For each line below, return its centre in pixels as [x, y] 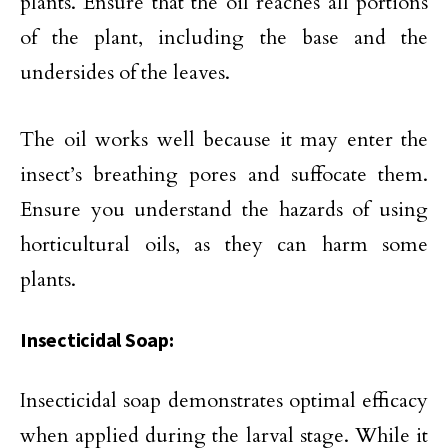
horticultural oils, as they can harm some [224, 245]
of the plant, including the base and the [224, 38]
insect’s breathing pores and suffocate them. [224, 175]
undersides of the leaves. [125, 73]
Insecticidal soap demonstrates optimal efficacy [224, 401]
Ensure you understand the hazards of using [224, 210]
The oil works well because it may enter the [224, 140]
